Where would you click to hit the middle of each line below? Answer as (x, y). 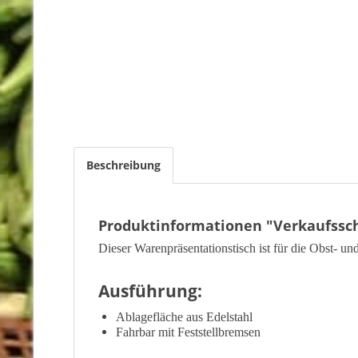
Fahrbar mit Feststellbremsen (188, 332)
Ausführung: (150, 291)
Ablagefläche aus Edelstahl (184, 317)
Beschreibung (123, 165)
